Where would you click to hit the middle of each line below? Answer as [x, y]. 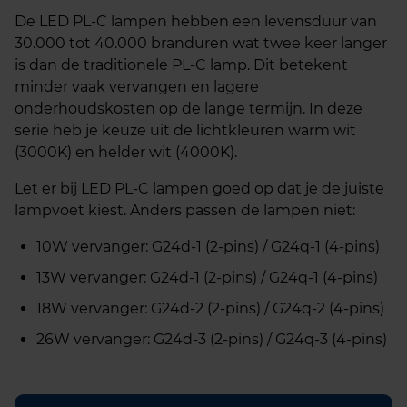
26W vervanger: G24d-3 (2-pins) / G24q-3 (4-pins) [212, 339]
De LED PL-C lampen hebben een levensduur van [196, 21]
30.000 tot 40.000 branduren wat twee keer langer [201, 43]
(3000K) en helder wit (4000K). [126, 152]
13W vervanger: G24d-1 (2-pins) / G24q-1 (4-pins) [207, 278]
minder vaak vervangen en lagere [137, 87]
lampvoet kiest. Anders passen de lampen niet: [185, 210]
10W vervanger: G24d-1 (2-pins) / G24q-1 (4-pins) [208, 247]
